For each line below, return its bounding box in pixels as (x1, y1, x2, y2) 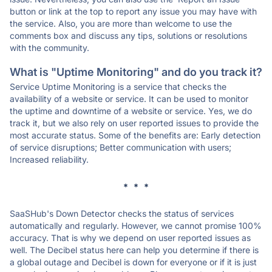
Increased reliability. (10, 154, 89, 165)
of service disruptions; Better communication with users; (10, 142, 231, 152)
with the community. (10, 42, 89, 53)
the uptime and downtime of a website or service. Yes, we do (10, 106, 252, 116)
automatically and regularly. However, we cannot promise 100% (10, 220, 262, 231)
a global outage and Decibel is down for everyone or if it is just (10, 257, 257, 267)
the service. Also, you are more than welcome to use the (10, 18, 232, 29)
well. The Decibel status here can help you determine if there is (10, 245, 259, 255)
